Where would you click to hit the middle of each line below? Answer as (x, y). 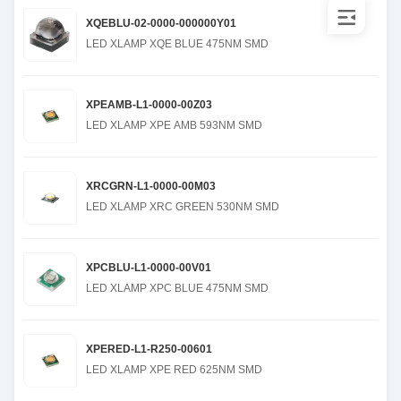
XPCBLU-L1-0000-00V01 (149, 268)
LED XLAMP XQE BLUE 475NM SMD (177, 44)
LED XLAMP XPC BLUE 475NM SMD (177, 288)
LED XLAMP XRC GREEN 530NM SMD (183, 207)
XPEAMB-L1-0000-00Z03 (149, 105)
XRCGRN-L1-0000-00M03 (151, 186)
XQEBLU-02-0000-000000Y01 (161, 23)
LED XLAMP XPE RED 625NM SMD (174, 370)
